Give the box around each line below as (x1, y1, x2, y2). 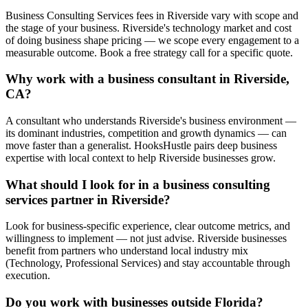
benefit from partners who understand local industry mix (5, 245, 248, 257)
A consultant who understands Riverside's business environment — (5, 115, 296, 126)
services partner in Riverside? (5, 192, 170, 207)
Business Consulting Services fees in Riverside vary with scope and (5, 9, 298, 21)
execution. (5, 269, 50, 282)
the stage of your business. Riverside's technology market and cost (5, 21, 291, 34)
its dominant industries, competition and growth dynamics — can (5, 127, 287, 139)
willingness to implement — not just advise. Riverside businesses (5, 232, 287, 245)
